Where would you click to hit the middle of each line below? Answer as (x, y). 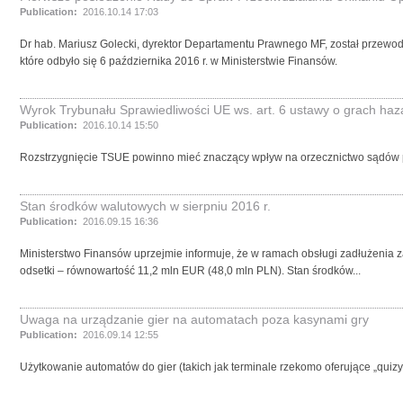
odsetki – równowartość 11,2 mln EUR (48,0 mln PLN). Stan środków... (190, 271)
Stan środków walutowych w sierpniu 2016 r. (145, 206)
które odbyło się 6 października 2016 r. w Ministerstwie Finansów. (179, 61)
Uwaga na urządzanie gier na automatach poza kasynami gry (194, 319)
